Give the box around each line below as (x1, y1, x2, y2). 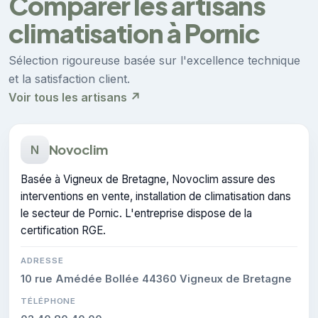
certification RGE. (21, 223, 106, 237)
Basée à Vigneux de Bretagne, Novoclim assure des (21, 172, 275, 186)
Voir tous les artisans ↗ (9, 89, 141, 104)
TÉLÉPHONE (21, 295, 77, 306)
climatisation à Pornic (9, 16, 261, 49)
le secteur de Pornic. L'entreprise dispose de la (21, 206, 252, 220)
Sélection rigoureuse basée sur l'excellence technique (9, 53, 300, 67)
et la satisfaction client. (9, 71, 130, 86)
